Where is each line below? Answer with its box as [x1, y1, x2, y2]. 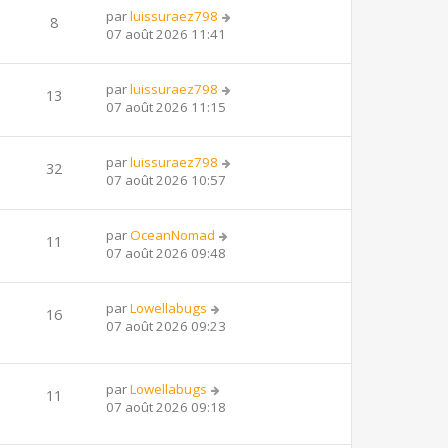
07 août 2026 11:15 [106, 97, 226, 116]
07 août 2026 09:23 [106, 316, 226, 335]
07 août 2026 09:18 [106, 397, 226, 416]
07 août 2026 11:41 [106, 24, 226, 43]
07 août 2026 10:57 [106, 170, 226, 189]
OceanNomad [130, 225, 215, 244]
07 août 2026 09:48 [106, 243, 226, 262]
